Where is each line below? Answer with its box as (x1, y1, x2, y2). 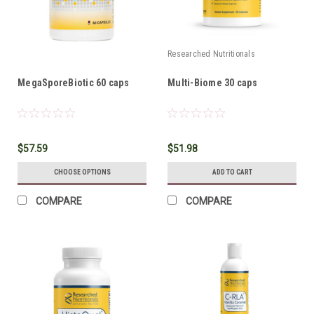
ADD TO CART (212, 168, 252, 176)
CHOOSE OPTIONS (53, 168, 111, 176)
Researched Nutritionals (168, 48, 255, 59)
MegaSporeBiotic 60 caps (18, 76, 129, 88)
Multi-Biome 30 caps (168, 76, 257, 88)
